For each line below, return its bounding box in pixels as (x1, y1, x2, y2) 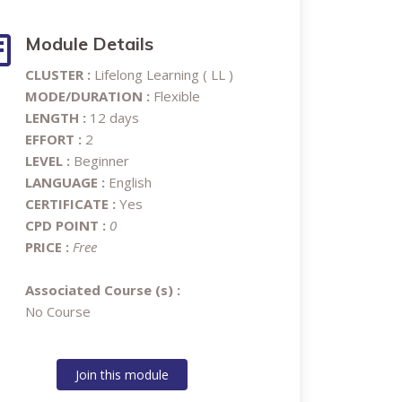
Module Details (25, 32, 153, 55)
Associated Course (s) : (25, 281, 180, 299)
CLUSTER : (25, 66, 94, 83)
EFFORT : (25, 130, 85, 148)
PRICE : (25, 238, 73, 256)
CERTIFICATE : (25, 195, 119, 213)
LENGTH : (25, 109, 86, 127)
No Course (25, 302, 91, 320)
